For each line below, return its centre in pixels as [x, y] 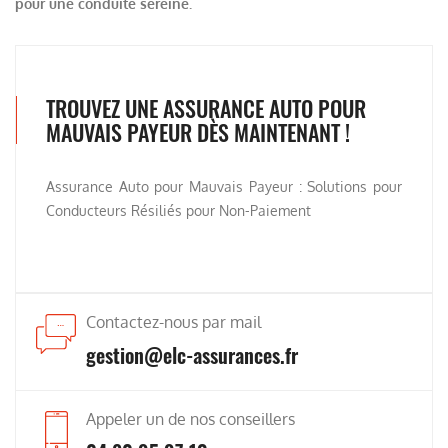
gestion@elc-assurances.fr [192, 355]
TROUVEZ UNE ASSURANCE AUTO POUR [206, 108]
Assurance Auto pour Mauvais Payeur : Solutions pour [224, 186]
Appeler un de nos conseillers [190, 419]
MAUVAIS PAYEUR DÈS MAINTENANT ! [198, 132]
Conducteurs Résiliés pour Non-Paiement [178, 210]
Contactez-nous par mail [173, 322]
